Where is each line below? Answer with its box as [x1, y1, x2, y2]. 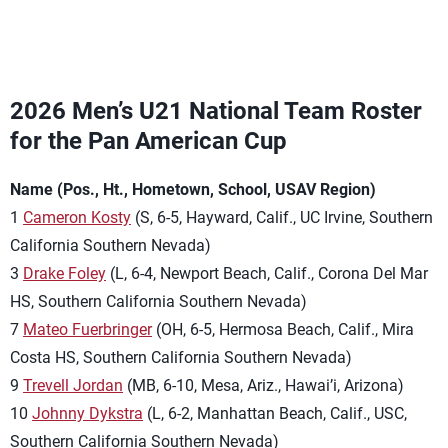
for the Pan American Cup [10, 127, 287, 155]
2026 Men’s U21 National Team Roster [10, 97, 422, 125]
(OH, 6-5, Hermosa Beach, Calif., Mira [152, 320, 414, 339]
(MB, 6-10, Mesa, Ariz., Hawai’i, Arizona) [123, 376, 404, 395]
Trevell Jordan [23, 376, 123, 395]
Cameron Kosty [23, 208, 131, 227]
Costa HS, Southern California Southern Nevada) [10, 348, 352, 367]
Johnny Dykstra [32, 404, 143, 423]
